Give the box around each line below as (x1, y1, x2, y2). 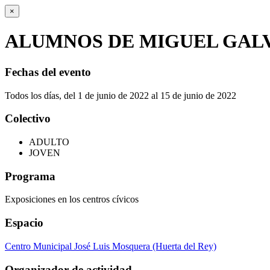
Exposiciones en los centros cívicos (5, 194, 139, 205)
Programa (5, 169, 55, 183)
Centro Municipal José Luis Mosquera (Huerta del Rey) (5, 240, 216, 251)
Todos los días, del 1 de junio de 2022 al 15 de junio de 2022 (5, 90, 236, 101)
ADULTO (29, 137, 69, 148)
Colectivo (5, 112, 51, 125)
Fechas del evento (5, 65, 91, 78)
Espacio (5, 216, 43, 230)
